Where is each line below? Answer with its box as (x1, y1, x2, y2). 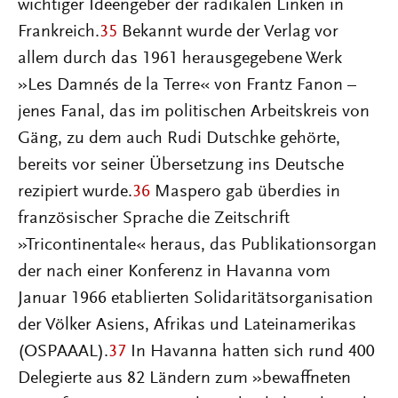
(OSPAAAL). (18, 343, 108, 361)
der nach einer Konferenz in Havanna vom (18, 263, 330, 281)
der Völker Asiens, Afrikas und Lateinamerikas (18, 316, 356, 334)
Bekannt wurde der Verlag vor (117, 23, 338, 41)
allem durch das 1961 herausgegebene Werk (18, 50, 342, 68)
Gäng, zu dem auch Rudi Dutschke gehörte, (18, 130, 340, 147)
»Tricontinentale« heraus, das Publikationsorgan (18, 236, 377, 254)
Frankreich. (18, 23, 99, 41)
